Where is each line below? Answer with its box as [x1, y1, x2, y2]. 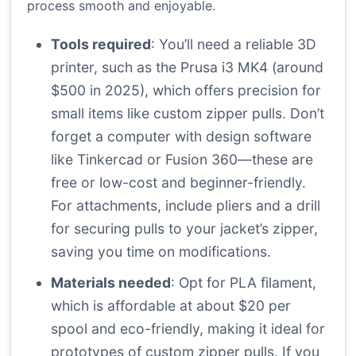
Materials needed [51, 274, 171, 292]
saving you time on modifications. [51, 243, 271, 261]
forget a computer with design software [51, 128, 311, 145]
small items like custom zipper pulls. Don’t [51, 105, 324, 122]
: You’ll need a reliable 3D [151, 36, 316, 53]
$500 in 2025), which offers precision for [51, 82, 321, 99]
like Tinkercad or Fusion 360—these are [51, 151, 313, 168]
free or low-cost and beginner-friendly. [51, 174, 306, 192]
